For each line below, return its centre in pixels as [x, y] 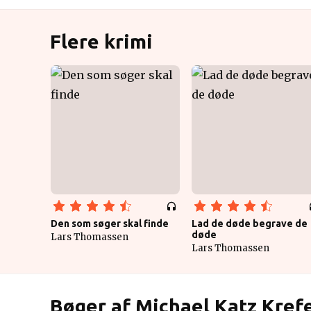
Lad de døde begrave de [250, 224]
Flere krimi [101, 41]
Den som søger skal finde [110, 224]
